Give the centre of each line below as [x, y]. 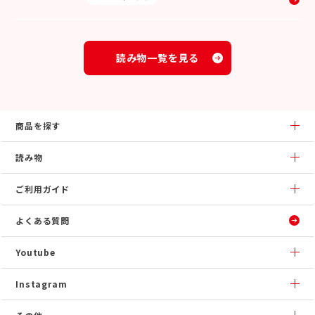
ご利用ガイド [43, 188]
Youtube [36, 252]
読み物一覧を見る [157, 57]
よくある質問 [43, 220]
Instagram [41, 283]
